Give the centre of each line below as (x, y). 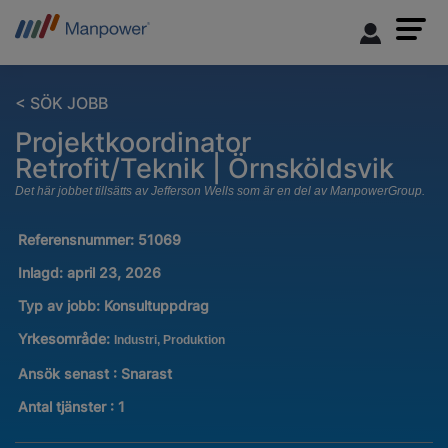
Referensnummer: (77, 240)
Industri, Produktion (169, 340)
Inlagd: (40, 273)
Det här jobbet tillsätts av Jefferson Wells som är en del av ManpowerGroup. (220, 191)
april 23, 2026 (113, 273)
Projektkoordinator (133, 142)
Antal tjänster (63, 406)
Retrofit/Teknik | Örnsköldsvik (204, 168)
